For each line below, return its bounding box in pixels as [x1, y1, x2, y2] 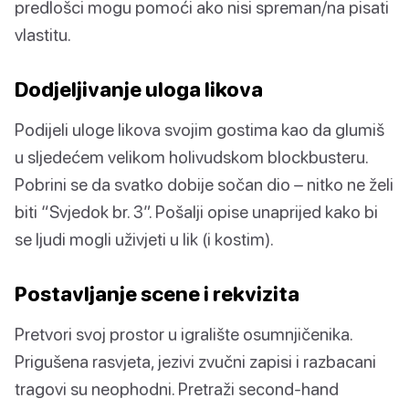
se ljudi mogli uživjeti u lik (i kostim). [15, 228, 274, 250]
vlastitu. [15, 24, 71, 46]
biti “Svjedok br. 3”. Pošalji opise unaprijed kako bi [15, 201, 378, 223]
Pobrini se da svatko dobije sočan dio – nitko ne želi [15, 173, 393, 195]
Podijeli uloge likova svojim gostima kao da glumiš [15, 119, 384, 141]
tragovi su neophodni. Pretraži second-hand [15, 378, 339, 400]
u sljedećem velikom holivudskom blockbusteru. [15, 146, 368, 168]
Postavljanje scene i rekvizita [15, 281, 299, 307]
